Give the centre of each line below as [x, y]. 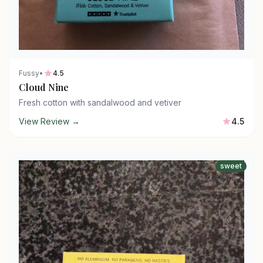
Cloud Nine [44, 87]
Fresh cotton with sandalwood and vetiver [100, 102]
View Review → [49, 121]
